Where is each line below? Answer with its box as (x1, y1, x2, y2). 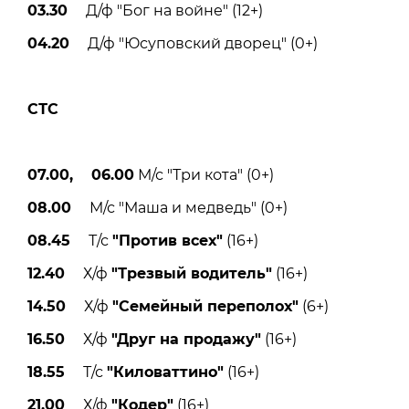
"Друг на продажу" (111, 330, 261, 348)
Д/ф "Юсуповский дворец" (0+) (69, 34, 318, 52)
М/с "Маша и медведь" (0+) (71, 198, 288, 216)
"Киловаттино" (107, 362, 224, 381)
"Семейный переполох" (112, 297, 299, 315)
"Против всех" (112, 231, 223, 249)
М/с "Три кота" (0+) (134, 165, 274, 184)
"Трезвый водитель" (111, 264, 272, 282)
